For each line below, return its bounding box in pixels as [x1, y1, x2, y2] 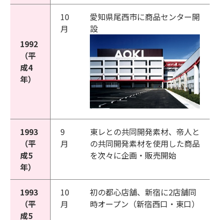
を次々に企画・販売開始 [90, 149, 176, 161]
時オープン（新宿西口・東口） [90, 198, 199, 210]
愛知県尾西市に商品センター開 [90, 11, 200, 23]
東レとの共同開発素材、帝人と [90, 126, 200, 137]
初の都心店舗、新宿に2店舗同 [90, 186, 196, 198]
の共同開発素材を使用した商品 [90, 137, 200, 149]
